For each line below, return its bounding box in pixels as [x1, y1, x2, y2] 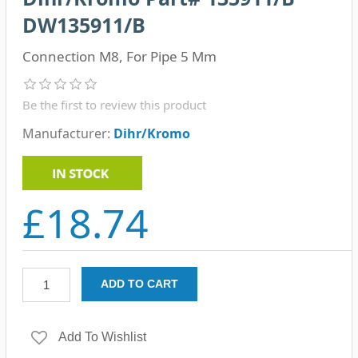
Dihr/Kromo [113, 125, 190, 142]
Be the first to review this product [22, 97, 206, 113]
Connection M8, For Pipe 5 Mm [22, 47, 217, 66]
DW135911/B [22, 11, 145, 38]
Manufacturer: [22, 125, 110, 142]
